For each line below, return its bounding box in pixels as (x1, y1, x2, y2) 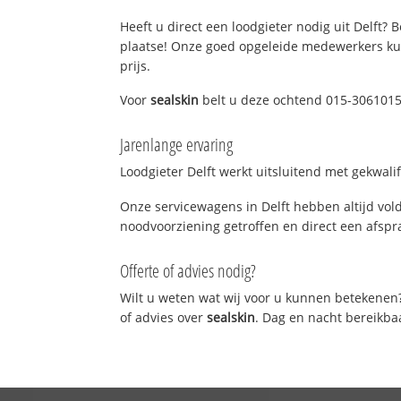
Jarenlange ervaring (120, 132, 234, 158)
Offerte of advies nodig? (120, 258, 257, 283)
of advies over (120, 308, 208, 326)
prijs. (120, 56, 151, 74)
